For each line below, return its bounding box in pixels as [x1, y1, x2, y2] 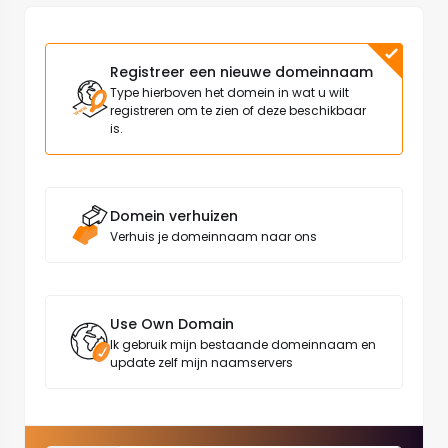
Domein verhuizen [110, 206, 238, 226]
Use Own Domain [110, 314, 234, 334]
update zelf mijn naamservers [110, 354, 293, 371]
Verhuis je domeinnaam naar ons [110, 228, 317, 245]
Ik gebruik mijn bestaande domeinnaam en [110, 336, 376, 353]
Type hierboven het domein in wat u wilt [110, 84, 349, 101]
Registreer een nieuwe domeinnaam [110, 62, 373, 82]
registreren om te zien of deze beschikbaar [110, 102, 366, 119]
